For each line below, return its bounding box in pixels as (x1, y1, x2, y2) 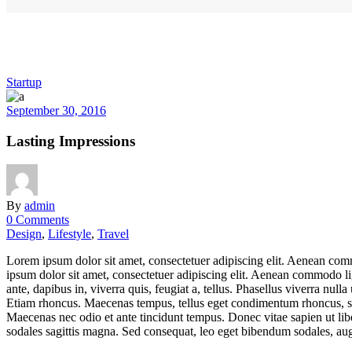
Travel (97, 227, 129, 241)
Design (6, 227, 42, 241)
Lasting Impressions (6, 132, 135, 149)
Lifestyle (48, 227, 91, 241)
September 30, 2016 (6, 103, 106, 117)
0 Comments (6, 213, 69, 227)
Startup (6, 75, 42, 89)
